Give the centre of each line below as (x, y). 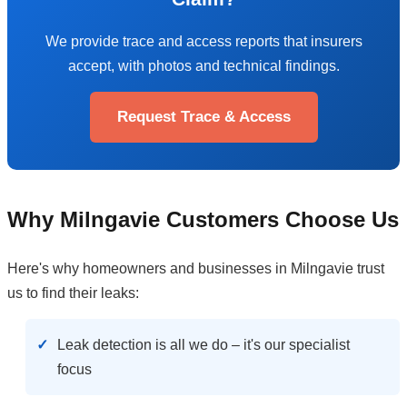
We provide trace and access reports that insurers (203, 42)
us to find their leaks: (73, 293)
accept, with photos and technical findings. (203, 66)
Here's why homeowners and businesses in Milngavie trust (196, 269)
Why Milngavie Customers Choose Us (203, 220)
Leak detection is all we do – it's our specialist (203, 345)
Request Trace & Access (203, 117)
